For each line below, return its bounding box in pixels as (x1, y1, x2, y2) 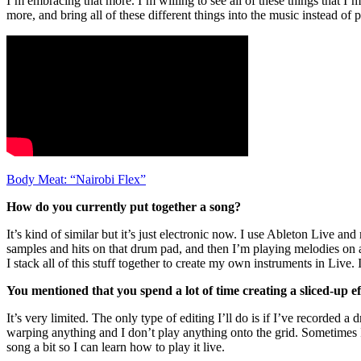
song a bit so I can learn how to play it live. (6, 340, 225, 355)
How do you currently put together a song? (6, 200, 241, 214)
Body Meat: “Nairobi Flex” (6, 172, 146, 187)
